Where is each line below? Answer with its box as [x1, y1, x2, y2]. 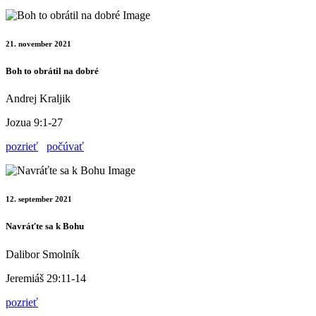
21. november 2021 [6, 39, 71, 49]
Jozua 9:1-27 [6, 116, 63, 129]
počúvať [47, 140, 84, 153]
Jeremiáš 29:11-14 [6, 272, 86, 284]
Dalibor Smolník [6, 248, 80, 260]
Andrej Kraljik [6, 92, 71, 105]
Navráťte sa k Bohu [6, 221, 84, 232]
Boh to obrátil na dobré [6, 66, 99, 77]
